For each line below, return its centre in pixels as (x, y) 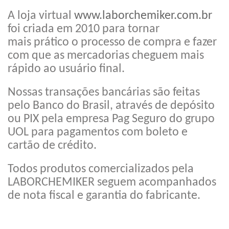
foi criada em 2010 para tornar (84, 29)
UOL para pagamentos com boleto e (98, 132)
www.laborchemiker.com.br (143, 16)
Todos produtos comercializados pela (101, 169)
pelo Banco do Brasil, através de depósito (111, 106)
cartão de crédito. (52, 145)
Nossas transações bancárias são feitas (104, 92)
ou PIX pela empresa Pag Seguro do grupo (111, 119)
